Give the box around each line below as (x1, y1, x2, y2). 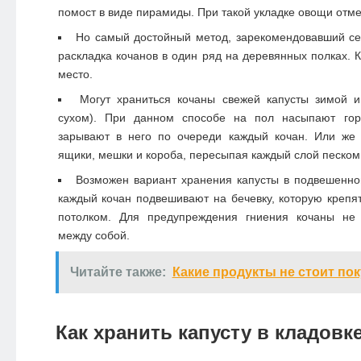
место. (57, 68, 93, 81)
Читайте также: (69, 265, 166, 280)
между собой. (57, 229, 130, 243)
